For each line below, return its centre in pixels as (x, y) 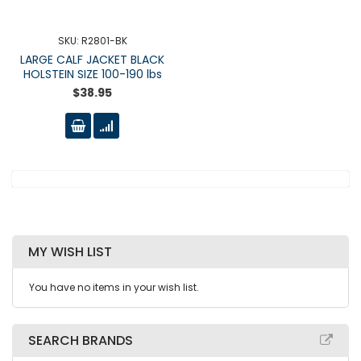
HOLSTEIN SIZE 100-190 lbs (92, 74)
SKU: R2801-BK (92, 41)
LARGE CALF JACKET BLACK (92, 60)
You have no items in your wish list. (114, 287)
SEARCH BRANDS (81, 340)
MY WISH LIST (70, 252)
